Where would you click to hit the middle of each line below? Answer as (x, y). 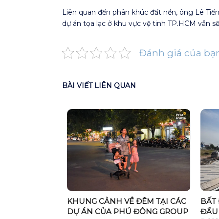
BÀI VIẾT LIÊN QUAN (99, 85)
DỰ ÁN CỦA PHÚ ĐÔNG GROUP (128, 212)
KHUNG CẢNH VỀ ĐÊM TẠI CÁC (127, 201)
